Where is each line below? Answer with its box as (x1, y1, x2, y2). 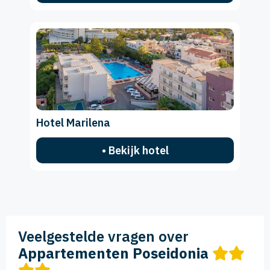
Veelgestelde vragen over (18, 227, 189, 246)
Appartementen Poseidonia (18, 243, 209, 263)
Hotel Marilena (36, 116, 110, 130)
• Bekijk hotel (101, 143, 169, 158)
